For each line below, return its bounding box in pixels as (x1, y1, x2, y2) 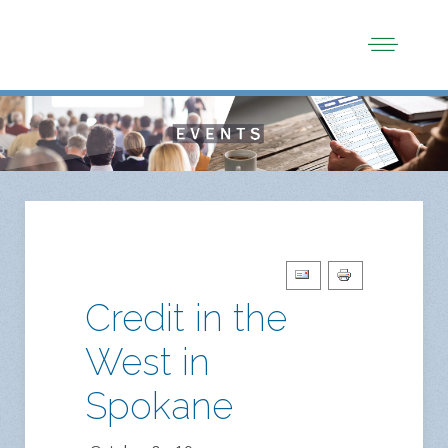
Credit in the (85, 296, 287, 341)
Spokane (85, 384, 233, 429)
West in (85, 340, 210, 385)
